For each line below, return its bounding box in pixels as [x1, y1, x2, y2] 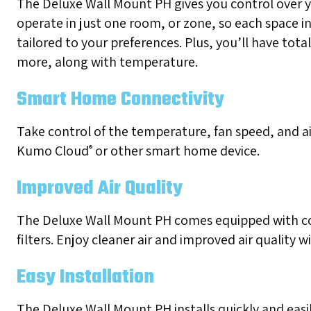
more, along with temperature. [16, 53, 198, 72]
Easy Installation [16, 262, 154, 293]
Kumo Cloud [16, 142, 89, 160]
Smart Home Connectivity [16, 85, 224, 115]
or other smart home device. [92, 142, 260, 160]
